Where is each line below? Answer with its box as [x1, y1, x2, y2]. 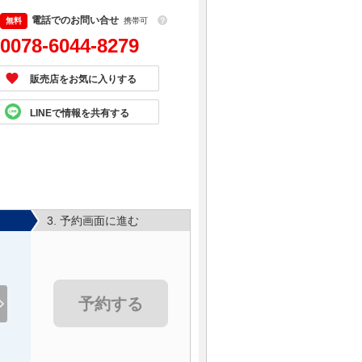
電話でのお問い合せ [29, 15, 121, 26]
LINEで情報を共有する [30, 107, 129, 119]
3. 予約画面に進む [47, 214, 139, 227]
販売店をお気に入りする [30, 74, 137, 85]
